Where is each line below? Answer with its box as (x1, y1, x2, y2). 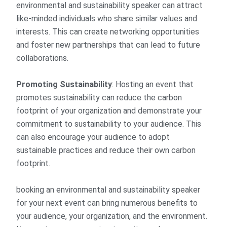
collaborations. (16, 53, 69, 63)
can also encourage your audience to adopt (16, 132, 170, 142)
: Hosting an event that (112, 80, 194, 90)
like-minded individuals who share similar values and (16, 14, 198, 24)
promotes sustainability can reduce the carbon (16, 93, 182, 103)
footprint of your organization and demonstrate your (16, 106, 202, 116)
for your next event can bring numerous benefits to (16, 198, 198, 208)
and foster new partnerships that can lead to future (16, 40, 201, 50)
